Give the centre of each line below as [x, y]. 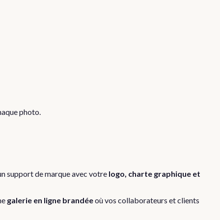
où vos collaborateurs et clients [146, 200]
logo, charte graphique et [154, 173]
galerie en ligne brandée [50, 200]
